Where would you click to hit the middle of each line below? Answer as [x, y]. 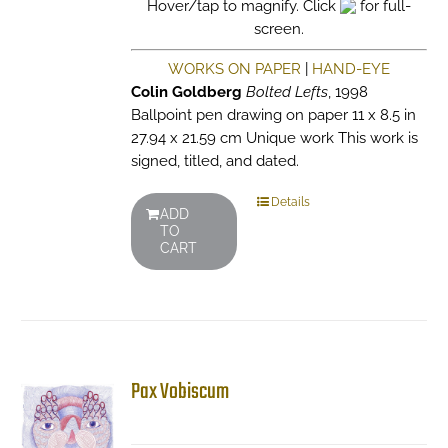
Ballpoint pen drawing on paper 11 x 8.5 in [273, 115]
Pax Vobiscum [179, 392]
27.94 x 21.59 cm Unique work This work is [274, 138]
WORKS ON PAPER [234, 69]
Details [290, 202]
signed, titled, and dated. [214, 161]
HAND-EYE [350, 69]
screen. [278, 29]
